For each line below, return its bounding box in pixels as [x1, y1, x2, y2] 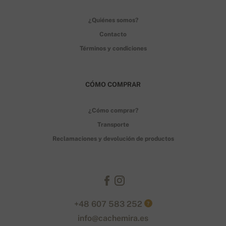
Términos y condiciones [79, 44, 147, 52]
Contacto [99, 30, 127, 38]
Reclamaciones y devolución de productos [52, 135, 174, 142]
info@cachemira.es [78, 213, 148, 223]
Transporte [97, 121, 129, 128]
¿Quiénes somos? [88, 16, 138, 24]
